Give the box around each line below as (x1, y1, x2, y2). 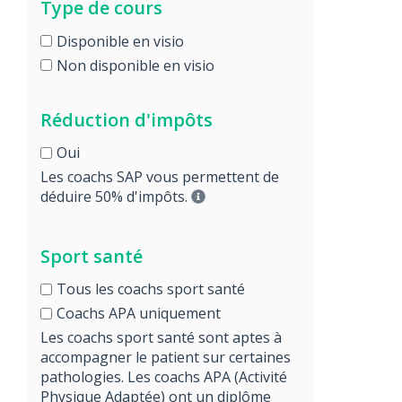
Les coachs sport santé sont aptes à (40, 328, 282, 347)
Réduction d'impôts (40, 107, 213, 132)
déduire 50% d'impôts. (40, 187, 191, 206)
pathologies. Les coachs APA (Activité (40, 367, 287, 387)
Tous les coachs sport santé (57, 279, 245, 299)
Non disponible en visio (57, 55, 214, 75)
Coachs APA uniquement (57, 303, 221, 323)
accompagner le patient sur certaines (40, 347, 291, 367)
